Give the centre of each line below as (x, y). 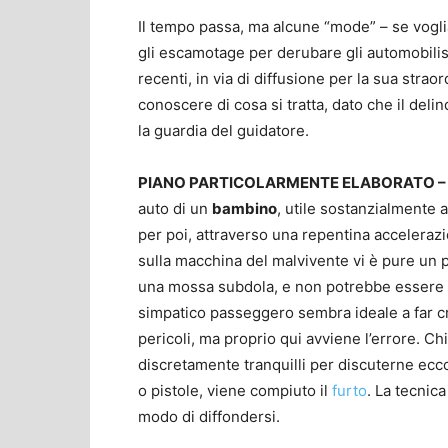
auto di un (175, 208)
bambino (244, 208)
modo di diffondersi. (209, 416)
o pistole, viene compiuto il (235, 390)
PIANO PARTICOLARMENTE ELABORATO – (292, 182)
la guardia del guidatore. (223, 130)
